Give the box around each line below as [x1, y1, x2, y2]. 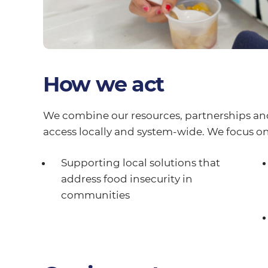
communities [60, 188, 130, 201]
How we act [42, 71, 165, 97]
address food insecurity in [60, 172, 193, 185]
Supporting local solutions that [60, 156, 220, 169]
